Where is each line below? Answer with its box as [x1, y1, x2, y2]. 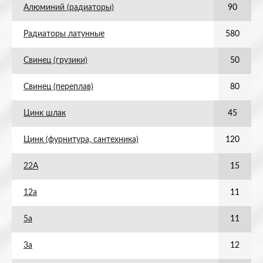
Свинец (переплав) [23, 83, 93, 91]
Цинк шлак [23, 109, 66, 117]
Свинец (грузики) [23, 56, 87, 65]
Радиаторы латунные [23, 30, 104, 38]
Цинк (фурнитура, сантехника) [23, 136, 139, 144]
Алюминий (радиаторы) [23, 4, 114, 12]
